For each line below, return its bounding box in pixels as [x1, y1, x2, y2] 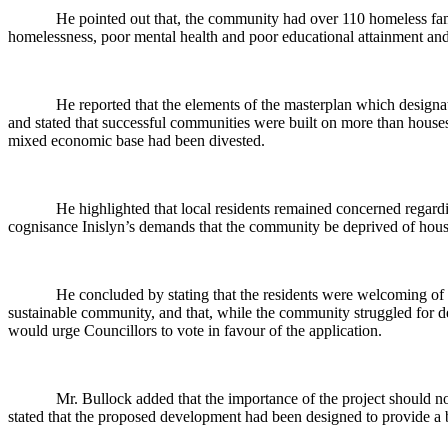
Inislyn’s [82, 218, 135, 236]
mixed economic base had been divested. [8, 132, 265, 150]
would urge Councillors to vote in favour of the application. [8, 322, 382, 340]
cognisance [8, 218, 78, 236]
